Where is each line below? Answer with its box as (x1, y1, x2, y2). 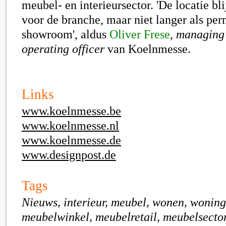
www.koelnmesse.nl (22, 119, 119, 132)
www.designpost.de (22, 148, 116, 161)
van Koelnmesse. (104, 42, 191, 55)
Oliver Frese (109, 27, 170, 41)
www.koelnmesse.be (22, 104, 121, 118)
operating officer (22, 42, 104, 55)
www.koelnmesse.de (22, 133, 121, 147)
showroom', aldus (22, 27, 109, 41)
